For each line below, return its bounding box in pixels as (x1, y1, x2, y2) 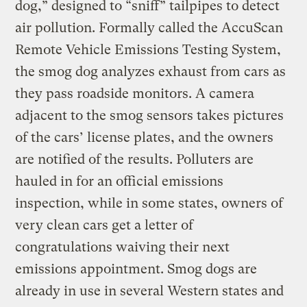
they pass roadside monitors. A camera (15, 85, 255, 101)
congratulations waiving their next (15, 238, 230, 255)
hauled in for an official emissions (15, 173, 224, 189)
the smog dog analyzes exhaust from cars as (15, 63, 286, 79)
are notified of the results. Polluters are (15, 151, 254, 167)
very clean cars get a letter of (15, 217, 194, 233)
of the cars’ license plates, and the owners (15, 129, 274, 145)
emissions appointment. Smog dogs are (15, 260, 258, 277)
